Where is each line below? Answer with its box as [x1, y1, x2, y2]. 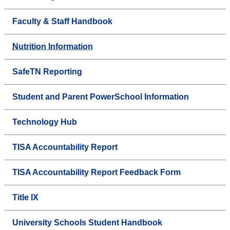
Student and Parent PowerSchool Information [12, 92, 189, 102]
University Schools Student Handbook [12, 218, 162, 227]
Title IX [12, 193, 39, 202]
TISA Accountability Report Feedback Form [12, 168, 181, 177]
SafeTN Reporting [12, 67, 82, 76]
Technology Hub [12, 118, 77, 127]
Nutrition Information [12, 42, 93, 51]
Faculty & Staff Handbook [12, 17, 112, 26]
